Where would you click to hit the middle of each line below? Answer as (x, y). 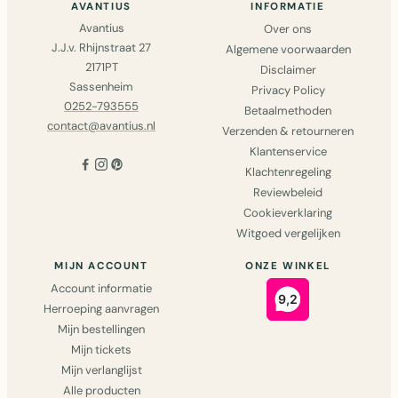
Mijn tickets (101, 349)
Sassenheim (101, 86)
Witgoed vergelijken (288, 233)
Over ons (288, 28)
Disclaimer (288, 69)
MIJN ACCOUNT (101, 266)
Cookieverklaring (288, 212)
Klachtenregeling (288, 171)
